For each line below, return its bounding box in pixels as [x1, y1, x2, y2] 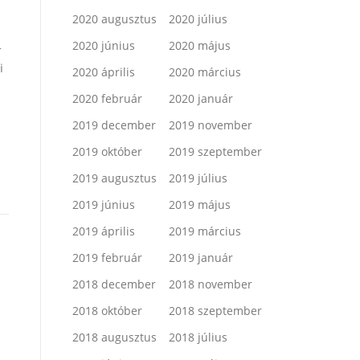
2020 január [169, 91, 233, 107]
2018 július [169, 329, 227, 346]
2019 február [72, 250, 142, 266]
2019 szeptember [169, 144, 262, 160]
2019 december [72, 117, 156, 133]
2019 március [169, 223, 241, 239]
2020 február [72, 91, 142, 107]
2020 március [169, 64, 241, 80]
